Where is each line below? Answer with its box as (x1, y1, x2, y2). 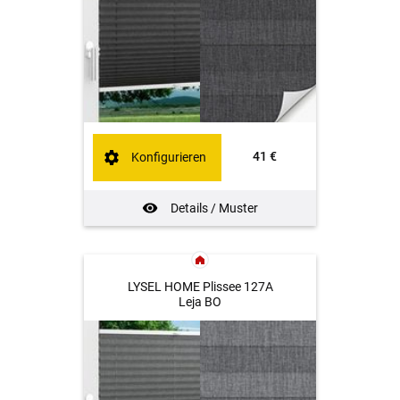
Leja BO (179, 294, 221, 309)
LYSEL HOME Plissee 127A (127, 279, 273, 294)
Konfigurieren (131, 150, 207, 165)
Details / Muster (170, 200, 258, 215)
